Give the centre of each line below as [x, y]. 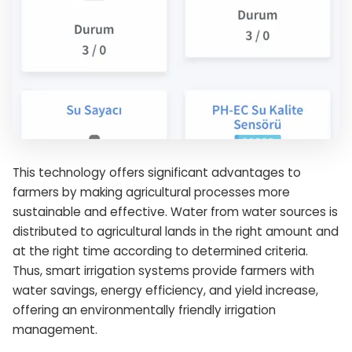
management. [55, 330]
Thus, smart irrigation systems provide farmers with [163, 271]
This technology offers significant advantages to [157, 173]
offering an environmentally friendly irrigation [144, 310]
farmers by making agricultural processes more [151, 192]
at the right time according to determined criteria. [160, 251]
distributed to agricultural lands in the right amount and [176, 232]
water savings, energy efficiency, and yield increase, [165, 291]
